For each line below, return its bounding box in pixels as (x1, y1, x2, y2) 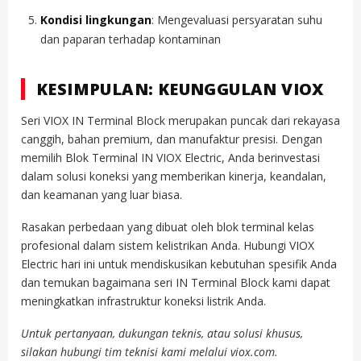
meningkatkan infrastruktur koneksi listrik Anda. (21, 293, 266, 309)
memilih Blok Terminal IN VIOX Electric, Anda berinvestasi (21, 149, 320, 165)
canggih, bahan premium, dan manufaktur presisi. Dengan (21, 131, 322, 147)
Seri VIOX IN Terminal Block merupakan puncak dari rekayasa (21, 112, 340, 128)
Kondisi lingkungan (40, 11, 151, 27)
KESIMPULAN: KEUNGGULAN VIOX (36, 77, 324, 100)
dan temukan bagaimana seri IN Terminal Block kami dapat (21, 274, 330, 290)
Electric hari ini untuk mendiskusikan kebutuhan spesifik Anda (21, 255, 337, 272)
